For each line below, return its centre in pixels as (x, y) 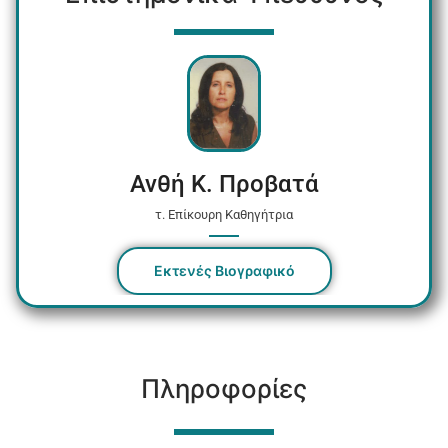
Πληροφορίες (224, 389)
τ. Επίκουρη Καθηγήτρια (224, 215)
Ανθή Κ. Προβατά (224, 184)
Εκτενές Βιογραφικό (224, 271)
